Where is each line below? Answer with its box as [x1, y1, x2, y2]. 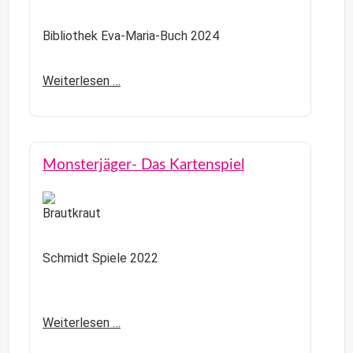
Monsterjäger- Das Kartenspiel [43, 158, 244, 173]
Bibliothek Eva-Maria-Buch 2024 [43, 28, 219, 44]
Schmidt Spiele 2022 [43, 250, 158, 266]
